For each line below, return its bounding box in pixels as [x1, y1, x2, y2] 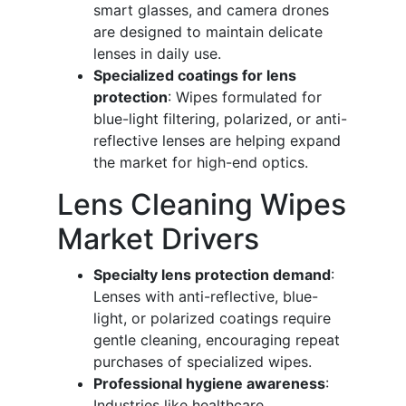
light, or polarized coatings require [93, 309, 331, 328]
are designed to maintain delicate [93, 23, 323, 42]
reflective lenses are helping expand [93, 131, 341, 150]
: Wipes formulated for [168, 88, 322, 107]
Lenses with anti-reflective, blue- [93, 287, 318, 306]
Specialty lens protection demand [93, 266, 331, 285]
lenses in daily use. [93, 44, 221, 63]
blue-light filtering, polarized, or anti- [93, 110, 347, 129]
